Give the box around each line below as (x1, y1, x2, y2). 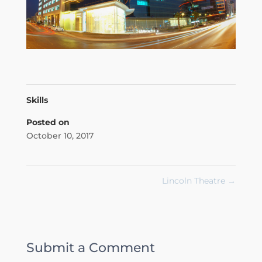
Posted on (26, 117, 70, 128)
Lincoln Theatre (162, 175, 228, 187)
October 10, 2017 (26, 130, 94, 142)
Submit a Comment (26, 240, 155, 256)
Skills (26, 95, 48, 106)
